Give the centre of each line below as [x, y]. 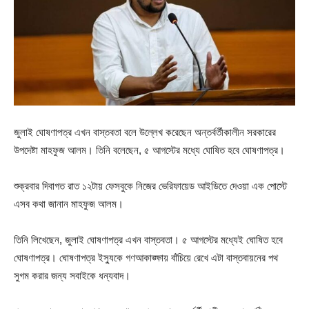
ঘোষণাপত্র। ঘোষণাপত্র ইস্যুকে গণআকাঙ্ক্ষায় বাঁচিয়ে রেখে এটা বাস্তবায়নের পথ [146, 258]
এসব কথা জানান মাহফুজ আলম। [69, 204]
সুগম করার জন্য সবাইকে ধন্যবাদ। [72, 276]
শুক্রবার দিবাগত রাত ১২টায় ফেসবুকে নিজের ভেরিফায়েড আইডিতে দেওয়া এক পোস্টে [150, 186]
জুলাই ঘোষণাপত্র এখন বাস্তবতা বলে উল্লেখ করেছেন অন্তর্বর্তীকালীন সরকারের [145, 132]
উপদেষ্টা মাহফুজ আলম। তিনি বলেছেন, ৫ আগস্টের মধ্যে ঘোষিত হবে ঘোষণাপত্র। [149, 150]
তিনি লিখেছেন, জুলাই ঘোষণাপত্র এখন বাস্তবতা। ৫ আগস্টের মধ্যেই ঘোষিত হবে [148, 240]
